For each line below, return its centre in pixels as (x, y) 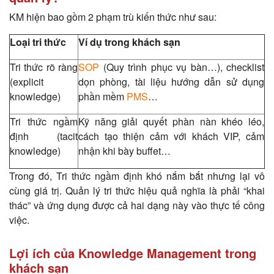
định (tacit (44, 136)
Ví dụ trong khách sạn (129, 42)
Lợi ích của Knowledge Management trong (133, 253)
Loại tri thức (38, 42)
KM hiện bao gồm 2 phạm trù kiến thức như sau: (113, 17)
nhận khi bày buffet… (124, 150)
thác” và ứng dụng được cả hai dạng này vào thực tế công (137, 205)
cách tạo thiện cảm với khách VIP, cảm (171, 136)
